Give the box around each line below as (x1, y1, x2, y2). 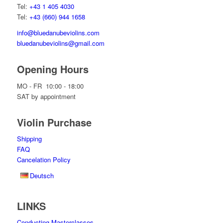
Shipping (16, 133, 42, 143)
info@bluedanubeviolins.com (16, 28, 100, 38)
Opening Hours (16, 62, 89, 77)
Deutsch (30, 170, 54, 180)
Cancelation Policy (16, 154, 71, 164)
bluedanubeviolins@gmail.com (16, 38, 105, 48)
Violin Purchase (16, 114, 92, 129)
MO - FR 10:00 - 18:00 (16, 81, 84, 91)
